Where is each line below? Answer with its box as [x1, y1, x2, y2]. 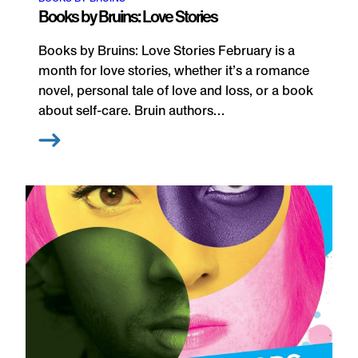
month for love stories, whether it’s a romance [38, 63, 309, 79]
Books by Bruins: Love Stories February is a [38, 43, 295, 59]
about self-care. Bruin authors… [38, 103, 225, 119]
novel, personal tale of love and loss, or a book [38, 83, 313, 99]
